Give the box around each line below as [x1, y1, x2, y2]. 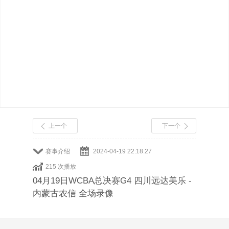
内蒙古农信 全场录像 [33, 189, 113, 198]
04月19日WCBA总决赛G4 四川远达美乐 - [33, 176, 192, 186]
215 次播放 [45, 163, 76, 170]
